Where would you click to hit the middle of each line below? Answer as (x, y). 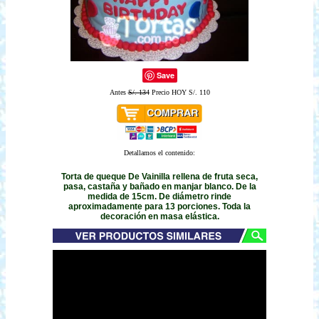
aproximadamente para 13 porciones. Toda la (159, 206)
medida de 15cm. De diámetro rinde (159, 196)
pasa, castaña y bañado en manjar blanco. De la (159, 186)
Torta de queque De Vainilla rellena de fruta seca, (159, 176)
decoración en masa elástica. (159, 216)
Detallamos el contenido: (159, 153)
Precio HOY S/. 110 (179, 92)
